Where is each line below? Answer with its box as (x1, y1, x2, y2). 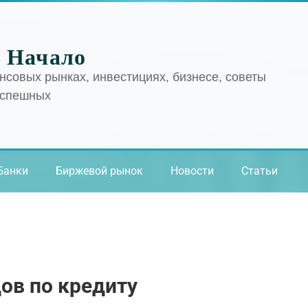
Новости (170, 164, 214, 177)
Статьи (241, 164, 278, 177)
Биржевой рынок (56, 164, 143, 177)
